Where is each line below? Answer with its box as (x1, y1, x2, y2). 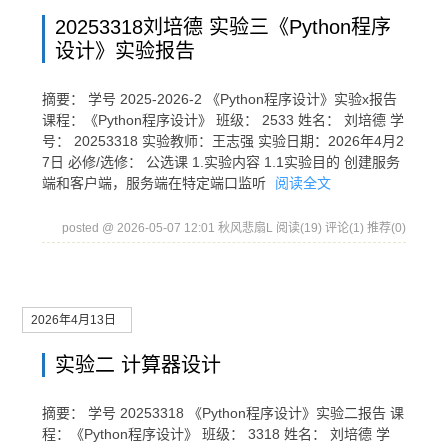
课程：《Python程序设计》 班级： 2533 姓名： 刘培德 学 (42, 112, 404, 128)
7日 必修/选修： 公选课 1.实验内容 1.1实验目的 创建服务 (42, 154, 400, 170)
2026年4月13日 (31, 313, 116, 327)
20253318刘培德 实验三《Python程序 (55, 16, 391, 38)
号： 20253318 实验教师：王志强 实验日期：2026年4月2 (42, 133, 404, 149)
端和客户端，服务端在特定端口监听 (42, 175, 270, 191)
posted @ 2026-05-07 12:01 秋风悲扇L (62, 221, 276, 235)
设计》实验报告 (55, 40, 195, 62)
